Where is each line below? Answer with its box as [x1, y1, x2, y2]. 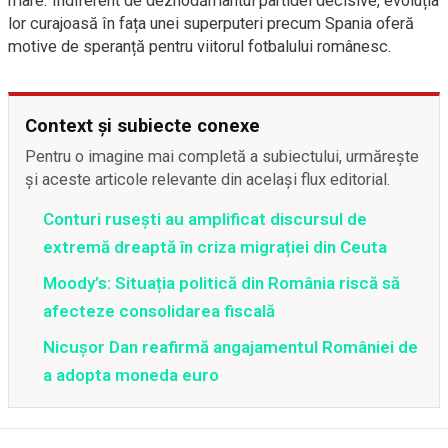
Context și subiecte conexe [25, 115, 260, 136]
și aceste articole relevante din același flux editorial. [25, 170, 391, 189]
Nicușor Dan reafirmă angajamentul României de [43, 337, 418, 357]
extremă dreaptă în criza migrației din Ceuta [43, 237, 387, 257]
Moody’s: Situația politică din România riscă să [43, 273, 400, 293]
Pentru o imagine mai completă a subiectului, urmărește [25, 147, 419, 166]
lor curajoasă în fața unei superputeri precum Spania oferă [8, 14, 414, 33]
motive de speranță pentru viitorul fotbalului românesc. [8, 37, 392, 56]
